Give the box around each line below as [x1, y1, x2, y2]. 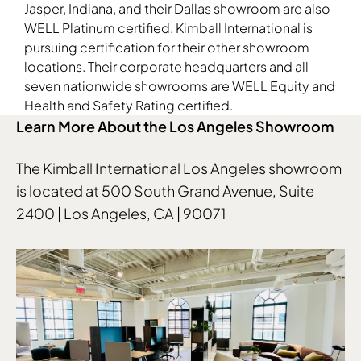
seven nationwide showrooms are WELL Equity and [24, 77, 335, 94]
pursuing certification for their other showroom [24, 38, 309, 56]
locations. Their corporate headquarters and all [24, 57, 309, 75]
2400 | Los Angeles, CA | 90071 [16, 203, 228, 222]
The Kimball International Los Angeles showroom [16, 158, 342, 177]
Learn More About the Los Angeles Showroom [16, 116, 334, 135]
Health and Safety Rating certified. [24, 96, 233, 114]
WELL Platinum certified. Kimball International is [24, 19, 313, 36]
